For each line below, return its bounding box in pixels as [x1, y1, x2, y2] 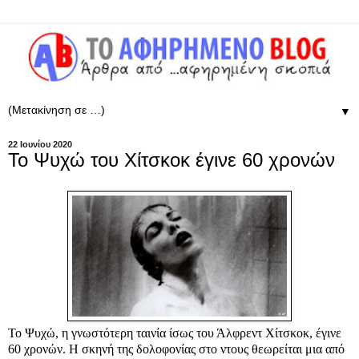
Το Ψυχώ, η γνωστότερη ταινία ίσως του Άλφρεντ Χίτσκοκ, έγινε [8, 325, 341, 340]
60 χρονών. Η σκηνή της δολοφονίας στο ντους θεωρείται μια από [8, 341, 345, 356]
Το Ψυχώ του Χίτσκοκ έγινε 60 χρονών [8, 148, 335, 171]
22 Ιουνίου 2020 [8, 139, 72, 149]
